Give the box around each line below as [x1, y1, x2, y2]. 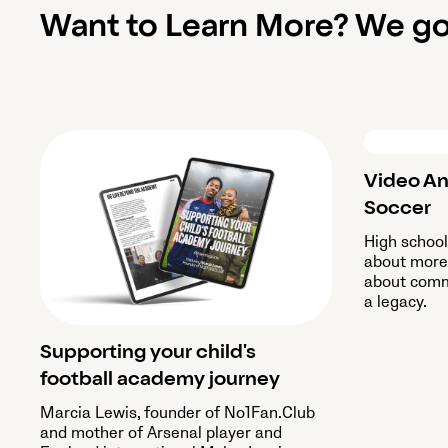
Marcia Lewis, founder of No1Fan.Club [40, 402, 315, 423]
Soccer [364, 199, 431, 220]
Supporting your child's [40, 343, 256, 364]
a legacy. [364, 291, 427, 312]
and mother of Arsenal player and [40, 422, 282, 443]
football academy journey [40, 370, 280, 391]
